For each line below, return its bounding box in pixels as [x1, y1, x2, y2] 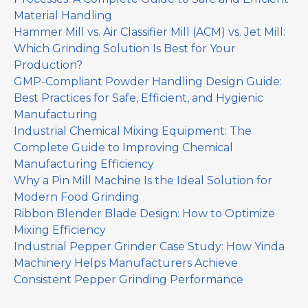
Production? [14, 58, 82, 72]
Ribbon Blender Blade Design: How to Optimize [14, 207, 275, 221]
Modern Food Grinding [14, 190, 140, 204]
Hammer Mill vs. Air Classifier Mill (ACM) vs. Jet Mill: [14, 25, 285, 39]
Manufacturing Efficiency [14, 157, 154, 171]
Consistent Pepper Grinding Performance [14, 273, 243, 287]
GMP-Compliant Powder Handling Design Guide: [14, 75, 282, 89]
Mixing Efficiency [14, 223, 106, 237]
